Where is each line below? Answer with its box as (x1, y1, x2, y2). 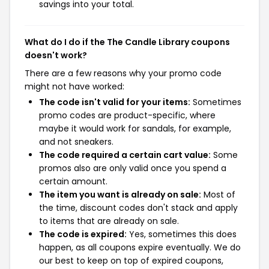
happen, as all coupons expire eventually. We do (39, 241, 241, 253)
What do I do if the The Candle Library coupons (25, 36, 230, 48)
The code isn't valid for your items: (39, 96, 190, 108)
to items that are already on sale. (39, 215, 179, 227)
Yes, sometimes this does (127, 228, 237, 240)
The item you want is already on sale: (39, 189, 201, 201)
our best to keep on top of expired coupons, (39, 255, 223, 267)
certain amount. (39, 175, 107, 187)
